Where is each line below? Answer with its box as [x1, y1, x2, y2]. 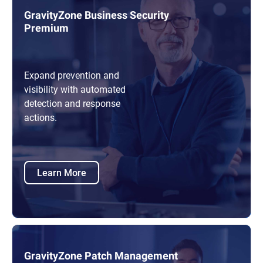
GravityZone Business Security [24, 9, 169, 21]
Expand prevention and [24, 69, 119, 82]
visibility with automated [24, 83, 126, 96]
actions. [24, 111, 57, 124]
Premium [24, 22, 69, 34]
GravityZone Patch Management [24, 249, 178, 262]
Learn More [37, 166, 86, 178]
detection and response [24, 97, 120, 110]
